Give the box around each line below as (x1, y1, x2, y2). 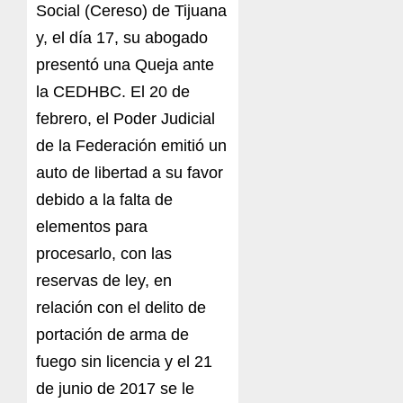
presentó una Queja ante (36, 56, 214, 75)
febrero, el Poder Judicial (36, 110, 215, 129)
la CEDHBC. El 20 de (36, 83, 190, 102)
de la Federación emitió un (36, 137, 227, 156)
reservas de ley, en (36, 272, 172, 291)
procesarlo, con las (36, 245, 172, 264)
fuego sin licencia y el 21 (36, 353, 212, 372)
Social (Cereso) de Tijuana (36, 2, 227, 21)
